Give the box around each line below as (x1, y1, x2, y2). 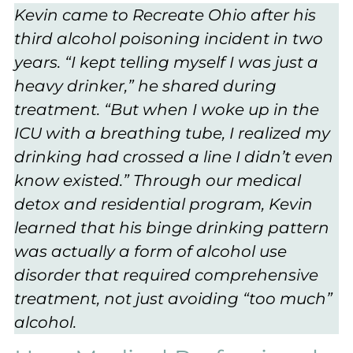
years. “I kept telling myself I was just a (14, 52, 318, 72)
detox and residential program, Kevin (14, 194, 313, 214)
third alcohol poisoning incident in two (14, 28, 323, 48)
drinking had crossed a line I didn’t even (14, 147, 333, 166)
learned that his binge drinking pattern (14, 217, 329, 237)
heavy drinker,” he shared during (14, 76, 277, 95)
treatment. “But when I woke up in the (14, 99, 319, 119)
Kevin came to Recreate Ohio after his (14, 5, 316, 24)
